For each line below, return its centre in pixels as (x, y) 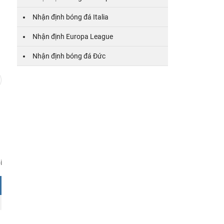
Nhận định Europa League (72, 36)
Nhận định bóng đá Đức (69, 56)
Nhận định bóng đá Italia (70, 17)
